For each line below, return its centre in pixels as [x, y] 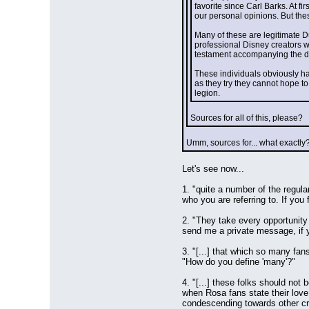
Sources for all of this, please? [247, 118]
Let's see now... [213, 169]
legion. [207, 93]
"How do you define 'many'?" [239, 262]
